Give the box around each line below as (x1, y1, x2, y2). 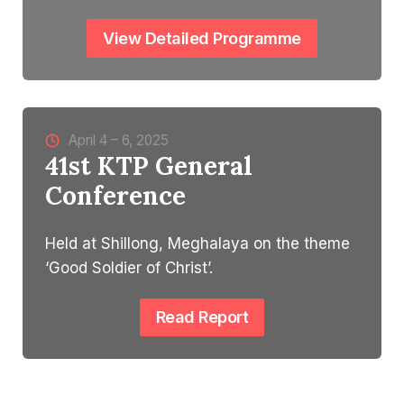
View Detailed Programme (103, 28, 301, 48)
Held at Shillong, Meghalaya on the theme (45, 234, 350, 252)
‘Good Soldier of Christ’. (45, 258, 213, 277)
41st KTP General (45, 149, 252, 182)
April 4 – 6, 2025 (69, 131, 169, 149)
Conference (45, 179, 186, 212)
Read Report (155, 308, 249, 327)
